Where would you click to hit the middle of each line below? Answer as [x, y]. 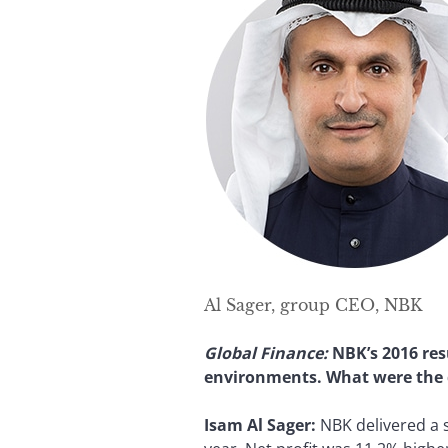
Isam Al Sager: [260, 424]
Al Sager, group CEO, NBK [313, 304]
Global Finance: [266, 352]
